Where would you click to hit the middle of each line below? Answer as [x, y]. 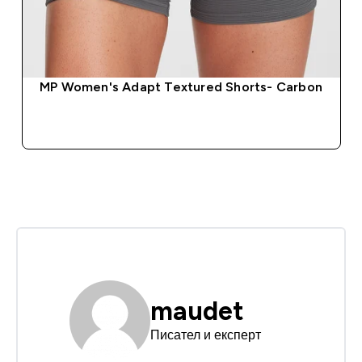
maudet [197, 311]
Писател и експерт [206, 335]
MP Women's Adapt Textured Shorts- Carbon [181, 87]
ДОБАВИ [191, 123]
